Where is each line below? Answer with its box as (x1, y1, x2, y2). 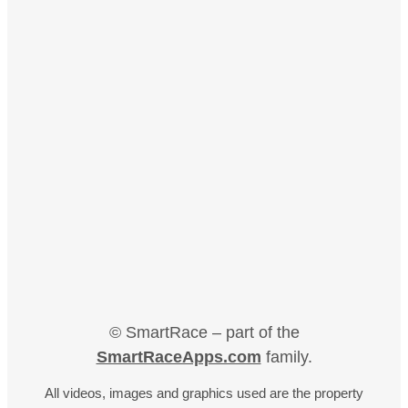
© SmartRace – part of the (108, 322, 300, 342)
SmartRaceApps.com (96, 347, 261, 366)
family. (260, 347, 312, 366)
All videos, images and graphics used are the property (45, 384, 363, 401)
